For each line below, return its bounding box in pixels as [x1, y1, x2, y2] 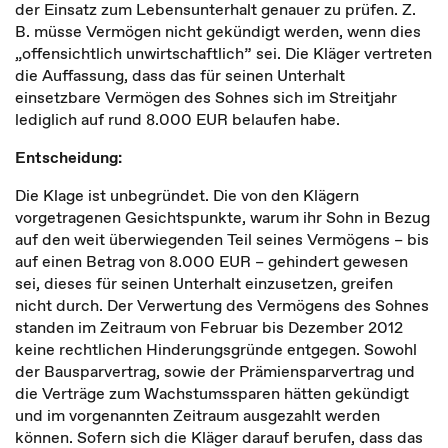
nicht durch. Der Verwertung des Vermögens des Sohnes [15, 294, 429, 316]
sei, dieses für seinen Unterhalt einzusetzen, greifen [15, 272, 393, 294]
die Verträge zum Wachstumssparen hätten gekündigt [15, 382, 409, 404]
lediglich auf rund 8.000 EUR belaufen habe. [15, 108, 340, 130]
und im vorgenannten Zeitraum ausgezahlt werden [15, 404, 380, 426]
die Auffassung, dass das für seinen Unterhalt [15, 64, 345, 86]
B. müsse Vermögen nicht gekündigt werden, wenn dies [15, 20, 421, 42]
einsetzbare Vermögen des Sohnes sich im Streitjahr [15, 86, 397, 108]
